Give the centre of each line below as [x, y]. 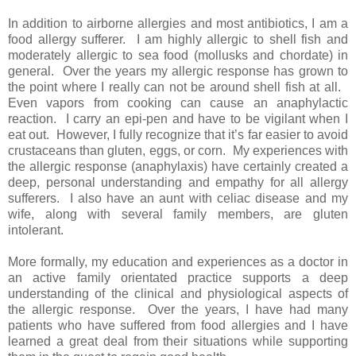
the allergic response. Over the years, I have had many [178, 309]
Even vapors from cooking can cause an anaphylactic [178, 103]
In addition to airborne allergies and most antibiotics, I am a [178, 23]
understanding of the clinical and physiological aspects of [178, 293]
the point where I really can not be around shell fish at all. [178, 87]
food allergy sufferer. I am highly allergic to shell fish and [178, 39]
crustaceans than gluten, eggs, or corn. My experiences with [178, 150]
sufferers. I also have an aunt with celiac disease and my [178, 198]
